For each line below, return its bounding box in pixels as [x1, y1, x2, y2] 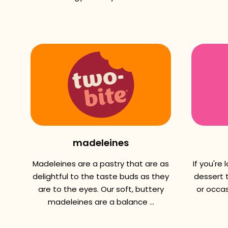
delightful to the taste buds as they [33, 171, 169, 182]
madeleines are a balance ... [47, 196, 154, 207]
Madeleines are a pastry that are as [33, 158, 169, 169]
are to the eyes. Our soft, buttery [38, 184, 164, 194]
